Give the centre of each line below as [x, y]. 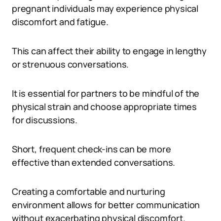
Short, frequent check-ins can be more [92, 149]
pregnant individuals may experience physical [105, 8]
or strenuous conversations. [71, 64]
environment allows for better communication [106, 205]
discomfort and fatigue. [60, 22]
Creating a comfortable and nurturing [89, 191]
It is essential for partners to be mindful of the [106, 93]
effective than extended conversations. [94, 162]
